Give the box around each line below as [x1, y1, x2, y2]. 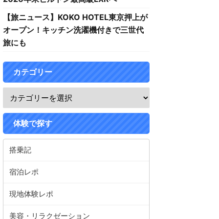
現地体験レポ [9, 189, 53, 198]
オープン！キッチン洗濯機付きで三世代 [3, 25, 144, 35]
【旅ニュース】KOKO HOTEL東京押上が [3, 12, 148, 22]
